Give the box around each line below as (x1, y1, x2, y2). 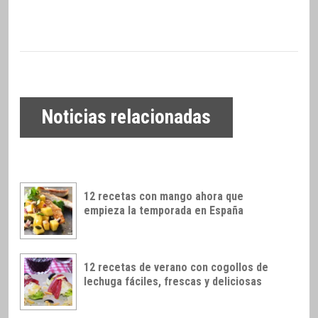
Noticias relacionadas (41, 106, 212, 129)
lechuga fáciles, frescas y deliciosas (84, 275, 262, 289)
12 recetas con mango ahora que (84, 189, 243, 203)
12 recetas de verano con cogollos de (84, 261, 268, 275)
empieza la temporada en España (84, 203, 243, 217)
